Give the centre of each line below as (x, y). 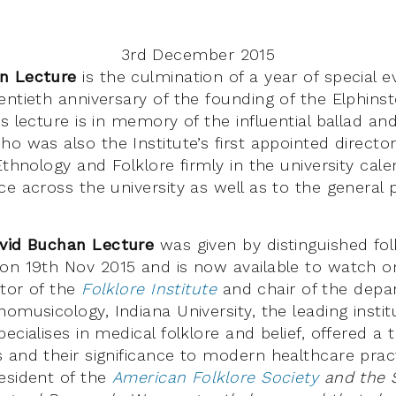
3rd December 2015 (198, 54)
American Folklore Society (215, 377)
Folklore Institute (149, 288)
